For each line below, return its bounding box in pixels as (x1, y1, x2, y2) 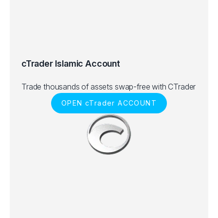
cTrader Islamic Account (21, 58, 120, 69)
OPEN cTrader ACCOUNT (61, 99, 157, 107)
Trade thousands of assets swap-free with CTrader (21, 82, 196, 91)
